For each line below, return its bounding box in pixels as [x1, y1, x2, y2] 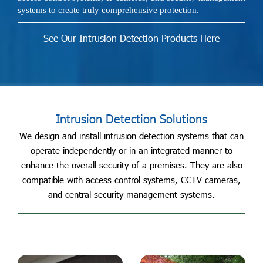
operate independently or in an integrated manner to [31, 144, 232, 156]
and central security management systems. [48, 188, 215, 200]
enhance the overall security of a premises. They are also [21, 159, 242, 171]
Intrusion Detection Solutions [56, 110, 207, 126]
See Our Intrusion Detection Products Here [43, 31, 220, 44]
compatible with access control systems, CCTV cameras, [22, 173, 241, 186]
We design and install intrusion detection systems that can [19, 129, 244, 141]
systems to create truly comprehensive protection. [18, 5, 199, 15]
